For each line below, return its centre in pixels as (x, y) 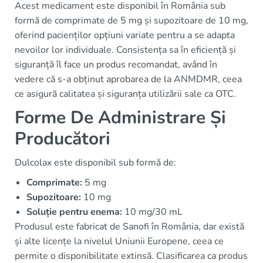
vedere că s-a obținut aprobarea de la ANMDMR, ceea (128, 80)
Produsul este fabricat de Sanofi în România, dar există (129, 227)
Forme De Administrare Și (120, 118)
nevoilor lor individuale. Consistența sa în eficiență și (125, 50)
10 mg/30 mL (152, 212)
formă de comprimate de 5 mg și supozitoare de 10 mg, (131, 21)
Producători (63, 139)
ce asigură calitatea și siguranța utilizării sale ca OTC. (125, 94)
